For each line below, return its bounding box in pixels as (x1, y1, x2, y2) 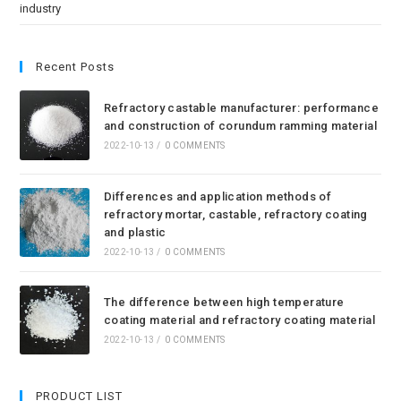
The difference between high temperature (103, 295, 345, 310)
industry (20, 2, 62, 16)
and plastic (103, 225, 166, 239)
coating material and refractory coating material (103, 313, 376, 328)
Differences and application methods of (103, 189, 332, 203)
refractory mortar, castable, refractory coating (103, 207, 368, 221)
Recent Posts (36, 60, 115, 74)
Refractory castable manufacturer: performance (103, 100, 379, 115)
